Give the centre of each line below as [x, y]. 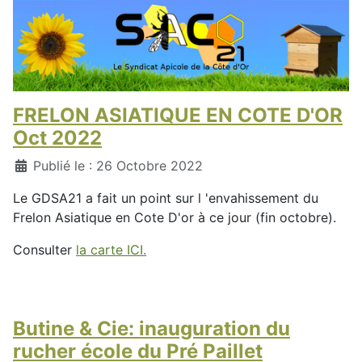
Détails [34, 164]
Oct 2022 [57, 137]
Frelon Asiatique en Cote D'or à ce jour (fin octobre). [175, 217]
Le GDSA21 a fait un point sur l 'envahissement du [166, 198]
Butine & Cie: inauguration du [152, 328]
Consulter [44, 249]
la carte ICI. [111, 249]
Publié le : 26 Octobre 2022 [118, 165]
